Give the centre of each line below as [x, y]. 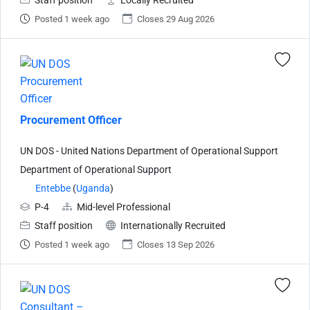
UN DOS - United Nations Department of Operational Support [149, 151]
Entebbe [53, 188]
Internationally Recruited [173, 226]
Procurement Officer [71, 120]
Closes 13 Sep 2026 [176, 244]
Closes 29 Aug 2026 [176, 19]
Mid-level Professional [124, 207]
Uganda [93, 188]
